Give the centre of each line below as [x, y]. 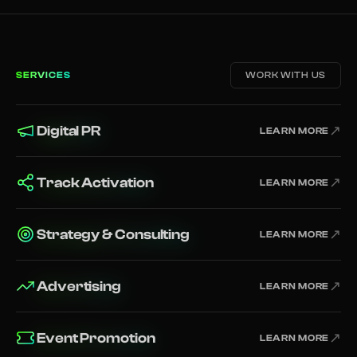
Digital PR [69, 131]
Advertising [79, 286]
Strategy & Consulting [114, 234]
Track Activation [95, 182]
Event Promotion [96, 338]
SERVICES [43, 75]
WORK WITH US [286, 75]
